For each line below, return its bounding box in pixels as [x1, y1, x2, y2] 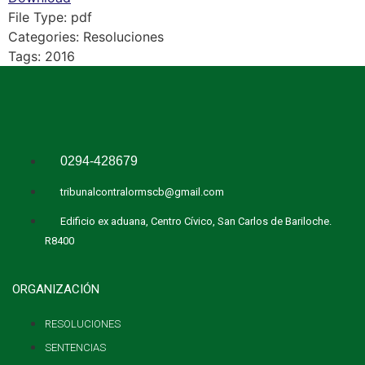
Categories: [8, 29, 83, 45]
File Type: [8, 9, 71, 25]
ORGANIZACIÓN [12, 282, 99, 297]
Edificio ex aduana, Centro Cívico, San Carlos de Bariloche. [60, 215, 332, 227]
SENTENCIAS [45, 341, 106, 354]
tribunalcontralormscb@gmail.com [60, 186, 224, 198]
